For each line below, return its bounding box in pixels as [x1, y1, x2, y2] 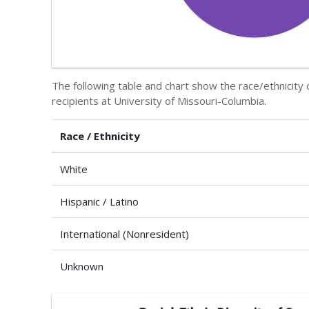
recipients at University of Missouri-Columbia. [52, 93, 266, 108]
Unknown [60, 259, 103, 273]
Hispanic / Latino [60, 194, 139, 208]
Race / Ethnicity [60, 128, 140, 143]
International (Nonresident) [60, 226, 189, 241]
